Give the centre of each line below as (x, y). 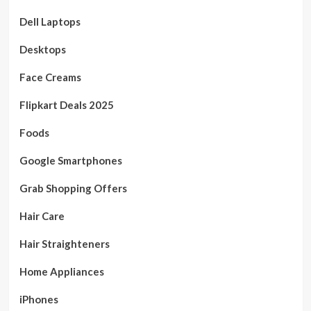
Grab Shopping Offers (73, 188)
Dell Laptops (50, 22)
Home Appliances (61, 271)
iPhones (39, 299)
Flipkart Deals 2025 (66, 105)
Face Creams (50, 77)
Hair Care (42, 216)
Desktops (42, 49)
